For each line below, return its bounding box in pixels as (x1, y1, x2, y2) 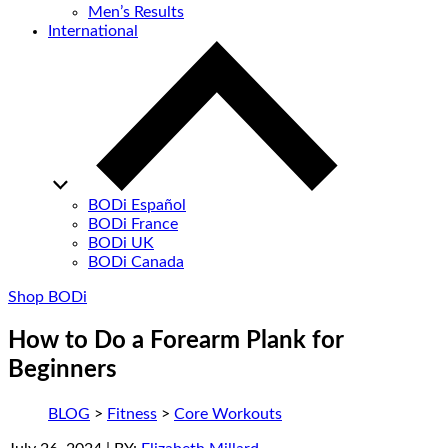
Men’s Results (88, 4, 184, 21)
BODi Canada (88, 254, 184, 271)
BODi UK (88, 235, 154, 252)
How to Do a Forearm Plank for (8, 329, 343, 354)
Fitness (107, 406, 157, 423)
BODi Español (88, 197, 186, 214)
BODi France (88, 216, 178, 233)
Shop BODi (8, 289, 87, 306)
